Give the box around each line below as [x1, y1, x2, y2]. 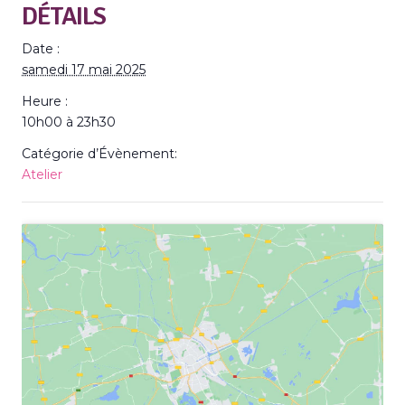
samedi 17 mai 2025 [22, 61, 146, 78]
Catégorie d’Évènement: [22, 146, 177, 162]
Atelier [22, 166, 62, 183]
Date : [22, 41, 60, 57]
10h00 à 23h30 [22, 114, 116, 130]
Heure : [22, 93, 68, 109]
